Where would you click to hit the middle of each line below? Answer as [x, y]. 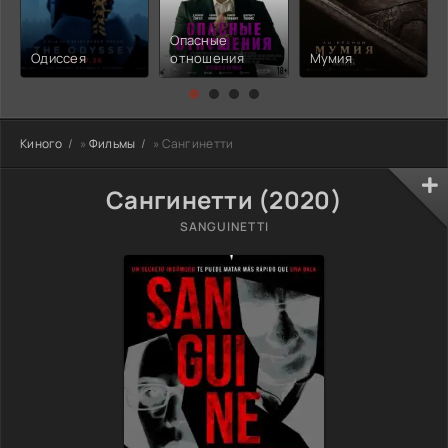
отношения [207, 57]
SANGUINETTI [224, 226]
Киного [41, 143]
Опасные [199, 39]
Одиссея [58, 57]
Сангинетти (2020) [224, 199]
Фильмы [112, 143]
